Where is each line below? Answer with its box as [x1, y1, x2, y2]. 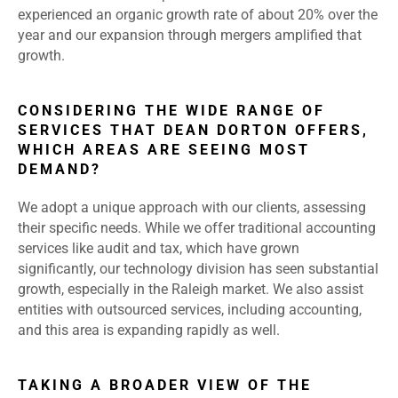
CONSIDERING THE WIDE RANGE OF [18, 102, 325, 120]
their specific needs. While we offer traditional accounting [18, 219, 376, 237]
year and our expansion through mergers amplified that [18, 27, 362, 44]
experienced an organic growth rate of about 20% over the [18, 6, 378, 24]
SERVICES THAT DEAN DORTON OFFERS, [18, 122, 369, 139]
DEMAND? [18, 161, 101, 179]
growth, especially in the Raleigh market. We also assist [18, 281, 363, 298]
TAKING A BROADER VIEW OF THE [18, 377, 312, 394]
